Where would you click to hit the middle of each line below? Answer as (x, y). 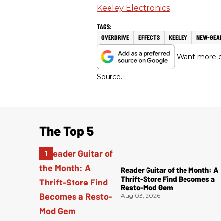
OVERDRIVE (115, 37)
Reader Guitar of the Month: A (170, 170)
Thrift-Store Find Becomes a (168, 179)
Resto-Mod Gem (147, 188)
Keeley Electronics (133, 8)
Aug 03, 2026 (141, 196)
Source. (110, 77)
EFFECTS (149, 37)
